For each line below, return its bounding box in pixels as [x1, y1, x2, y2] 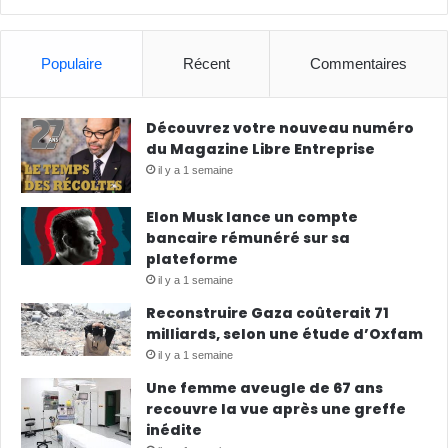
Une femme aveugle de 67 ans [146, 377, 383, 398]
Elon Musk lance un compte [146, 206, 358, 227]
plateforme [146, 248, 238, 269]
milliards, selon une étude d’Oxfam [146, 323, 423, 344]
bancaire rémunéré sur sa [146, 227, 350, 248]
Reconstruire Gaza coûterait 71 [146, 302, 389, 323]
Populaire [40, 54, 102, 72]
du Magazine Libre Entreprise [146, 138, 375, 159]
